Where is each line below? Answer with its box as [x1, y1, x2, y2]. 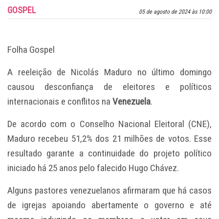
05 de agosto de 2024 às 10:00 [139, 8, 212, 15]
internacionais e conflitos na [7, 95, 112, 107]
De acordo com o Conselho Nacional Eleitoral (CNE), [7, 118, 212, 130]
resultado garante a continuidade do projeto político [7, 147, 212, 159]
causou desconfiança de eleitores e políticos [7, 81, 212, 92]
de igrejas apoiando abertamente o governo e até [7, 199, 212, 211]
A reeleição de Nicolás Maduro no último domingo [7, 66, 212, 78]
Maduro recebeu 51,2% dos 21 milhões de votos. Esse [7, 132, 212, 144]
